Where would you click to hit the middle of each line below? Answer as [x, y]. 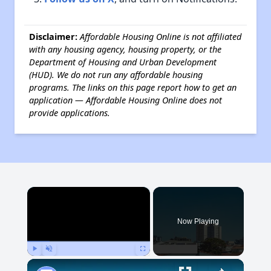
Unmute [58, 261]
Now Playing [198, 221]
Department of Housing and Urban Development [123, 62]
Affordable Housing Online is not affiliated [161, 37]
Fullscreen [154, 261]
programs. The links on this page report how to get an [133, 87]
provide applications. [70, 113]
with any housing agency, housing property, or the [125, 49]
